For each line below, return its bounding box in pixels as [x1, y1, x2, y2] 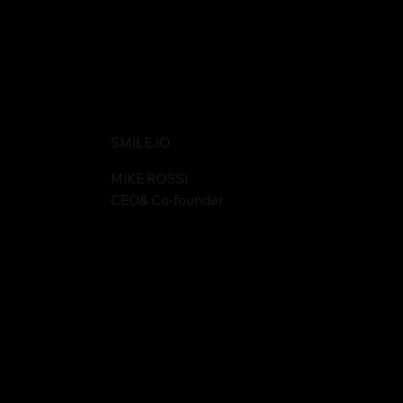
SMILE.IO [111, 138, 171, 152]
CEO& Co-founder [111, 195, 225, 210]
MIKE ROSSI [111, 174, 189, 188]
